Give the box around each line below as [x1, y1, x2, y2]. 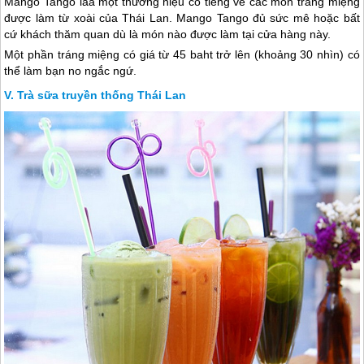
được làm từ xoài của [4, 11, 123, 25]
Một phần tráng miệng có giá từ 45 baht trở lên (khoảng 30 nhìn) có [4, 48, 360, 62]
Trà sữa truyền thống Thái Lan [17, 89, 187, 102]
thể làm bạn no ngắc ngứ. [4, 64, 137, 78]
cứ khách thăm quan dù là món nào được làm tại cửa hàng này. [4, 28, 331, 41]
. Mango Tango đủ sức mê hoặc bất [168, 11, 360, 25]
